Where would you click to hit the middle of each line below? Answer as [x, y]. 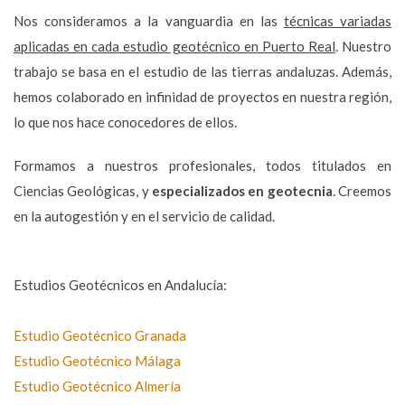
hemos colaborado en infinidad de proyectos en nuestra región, [202, 96]
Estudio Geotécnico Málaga [97, 360]
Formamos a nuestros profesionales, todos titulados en [202, 165]
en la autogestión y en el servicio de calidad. [144, 216]
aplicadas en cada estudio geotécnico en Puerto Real [174, 46]
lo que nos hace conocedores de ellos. [125, 122]
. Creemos [362, 190]
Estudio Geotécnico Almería [97, 386]
